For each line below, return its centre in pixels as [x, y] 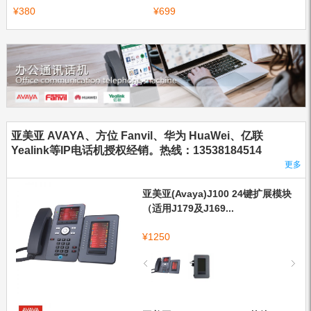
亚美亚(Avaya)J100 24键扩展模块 [217, 193]
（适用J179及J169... [188, 208]
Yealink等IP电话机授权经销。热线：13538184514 [137, 150]
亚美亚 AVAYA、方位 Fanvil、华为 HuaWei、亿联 [137, 135]
